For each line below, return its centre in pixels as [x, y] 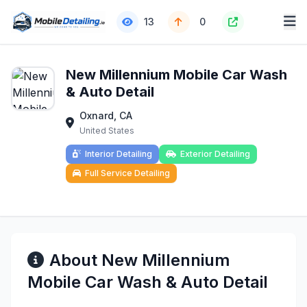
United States [107, 131]
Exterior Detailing [215, 154]
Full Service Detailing [127, 173]
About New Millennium [140, 260]
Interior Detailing [119, 154]
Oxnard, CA [106, 115]
